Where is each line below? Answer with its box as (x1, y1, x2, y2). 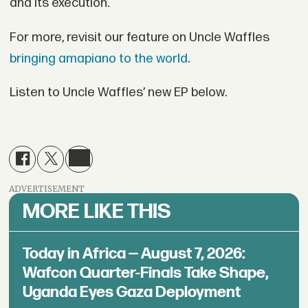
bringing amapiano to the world (9, 50, 188, 67)
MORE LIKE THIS (23, 199, 171, 224)
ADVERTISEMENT (9, 183, 85, 194)
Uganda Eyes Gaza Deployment (23, 282, 241, 302)
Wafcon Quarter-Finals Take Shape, (23, 263, 269, 283)
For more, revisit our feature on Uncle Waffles (9, 29, 269, 45)
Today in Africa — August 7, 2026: (23, 243, 246, 263)
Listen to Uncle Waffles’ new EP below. (9, 85, 227, 101)
